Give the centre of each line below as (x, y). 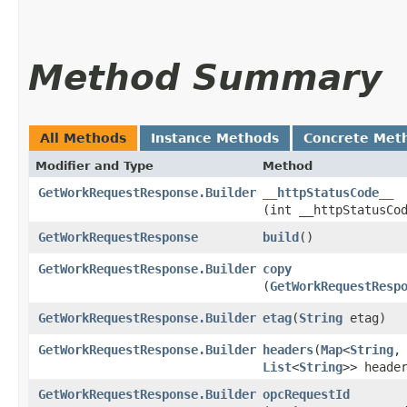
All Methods (83, 138)
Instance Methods (215, 138)
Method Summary (205, 77)
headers (288, 349)
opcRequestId (306, 394)
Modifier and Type (94, 165)
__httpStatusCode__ (328, 192)
